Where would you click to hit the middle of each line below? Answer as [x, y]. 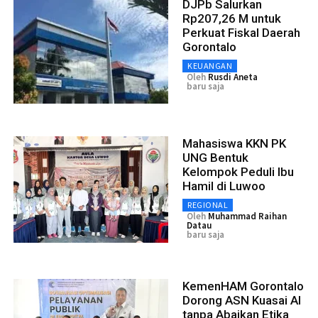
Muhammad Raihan [247, 216]
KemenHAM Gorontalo [243, 286]
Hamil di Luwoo [224, 186]
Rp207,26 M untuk [232, 18]
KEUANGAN [210, 65]
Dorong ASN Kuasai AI [242, 300]
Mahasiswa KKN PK [234, 143]
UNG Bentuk [215, 157]
